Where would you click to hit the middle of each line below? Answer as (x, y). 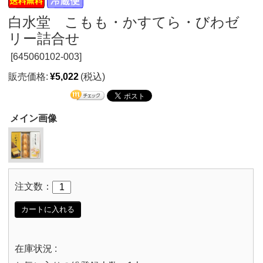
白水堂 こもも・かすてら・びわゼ (124, 22)
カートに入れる (48, 209)
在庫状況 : (36, 248)
